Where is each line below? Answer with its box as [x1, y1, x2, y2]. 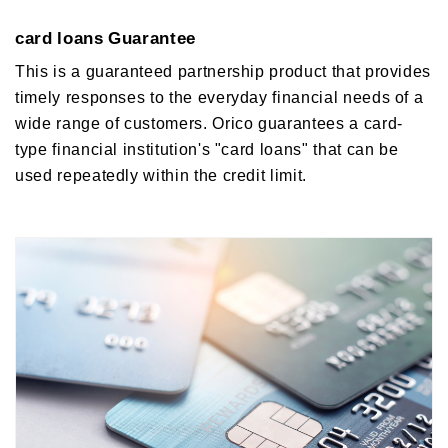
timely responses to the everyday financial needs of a [15, 83, 424, 108]
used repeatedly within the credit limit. [15, 161, 307, 186]
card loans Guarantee [15, 23, 196, 49]
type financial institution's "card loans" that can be [15, 135, 399, 160]
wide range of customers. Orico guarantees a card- [15, 109, 403, 134]
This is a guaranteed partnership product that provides [15, 57, 432, 82]
